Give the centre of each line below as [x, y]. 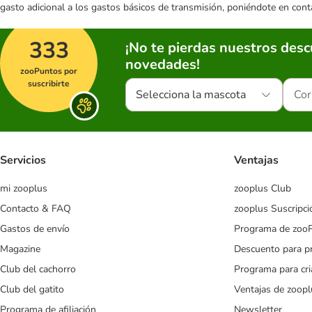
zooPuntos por [49, 71]
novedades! [163, 64]
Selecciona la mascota [191, 95]
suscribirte [49, 84]
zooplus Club [263, 189]
